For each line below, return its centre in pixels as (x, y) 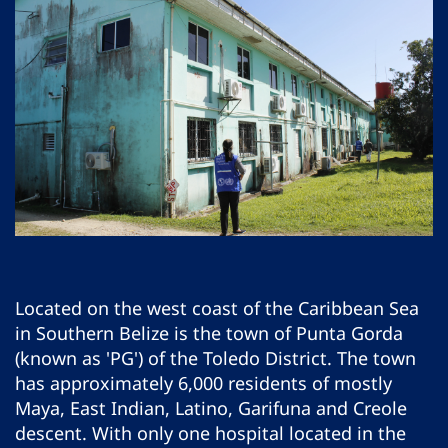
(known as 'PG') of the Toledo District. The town (215, 358)
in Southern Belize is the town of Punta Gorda (209, 333)
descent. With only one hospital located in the (210, 433)
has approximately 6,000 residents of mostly (203, 383)
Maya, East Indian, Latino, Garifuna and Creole (211, 408)
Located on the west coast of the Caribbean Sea (217, 308)
